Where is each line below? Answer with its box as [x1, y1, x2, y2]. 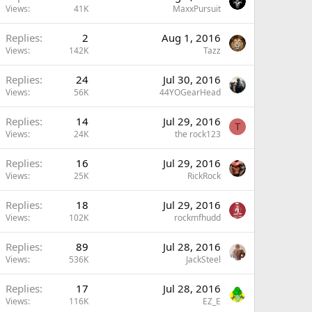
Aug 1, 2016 [162, 31, 221, 45]
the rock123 [175, 128, 221, 140]
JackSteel [186, 253, 221, 265]
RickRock [187, 170, 221, 182]
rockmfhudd [174, 212, 221, 224]
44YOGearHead [159, 86, 221, 98]
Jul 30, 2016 [163, 72, 221, 86]
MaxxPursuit [173, 3, 221, 15]
